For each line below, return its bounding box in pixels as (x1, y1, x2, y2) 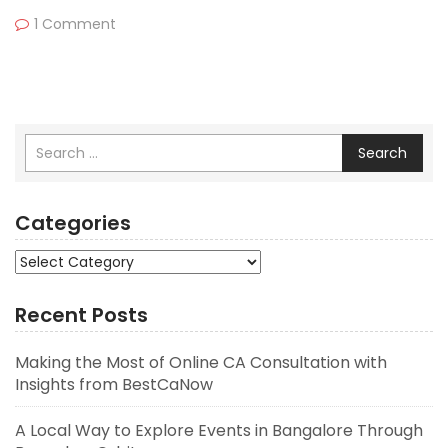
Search (358, 143, 407, 163)
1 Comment (34, 14, 116, 34)
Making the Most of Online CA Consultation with (15, 351, 387, 374)
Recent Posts (15, 301, 148, 329)
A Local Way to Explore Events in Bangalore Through (15, 419, 423, 442)
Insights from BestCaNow (15, 373, 213, 396)
